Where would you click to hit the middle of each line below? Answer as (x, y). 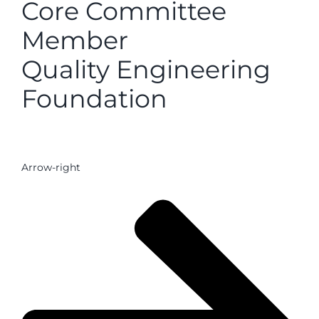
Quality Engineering (146, 70)
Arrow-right (51, 167)
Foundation (94, 99)
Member (75, 41)
